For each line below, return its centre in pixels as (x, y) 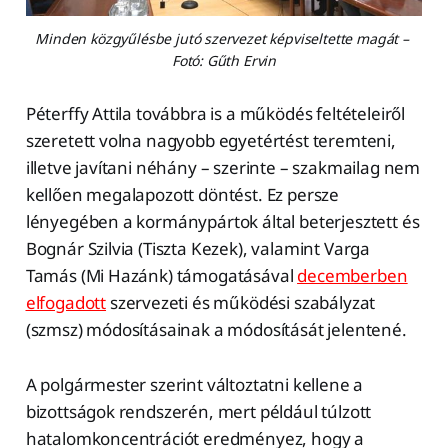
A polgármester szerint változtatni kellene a (194, 384)
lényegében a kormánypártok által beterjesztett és (222, 221)
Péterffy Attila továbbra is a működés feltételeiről (215, 113)
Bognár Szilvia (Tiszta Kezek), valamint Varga (198, 248)
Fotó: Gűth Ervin (224, 60)
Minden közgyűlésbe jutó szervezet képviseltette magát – (222, 38)
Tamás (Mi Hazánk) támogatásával (161, 275)
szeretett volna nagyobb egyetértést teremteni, (210, 140)
